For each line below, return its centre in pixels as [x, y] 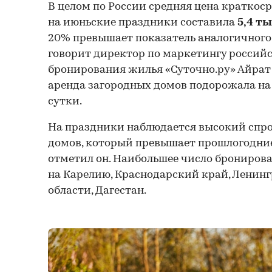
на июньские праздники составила [143, 22]
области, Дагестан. [97, 191]
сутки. [65, 101]
